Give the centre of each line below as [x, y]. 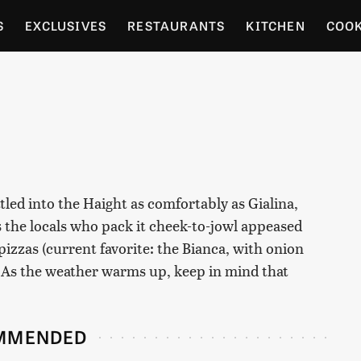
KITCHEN [276, 25]
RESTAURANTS [176, 25]
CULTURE [90, 77]
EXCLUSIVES [66, 25]
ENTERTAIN [179, 77]
